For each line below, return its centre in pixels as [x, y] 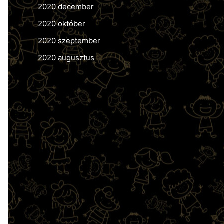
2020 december [66, 7]
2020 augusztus [66, 57]
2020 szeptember [69, 40]
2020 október [62, 24]
